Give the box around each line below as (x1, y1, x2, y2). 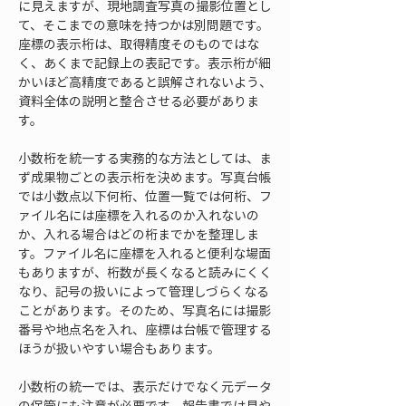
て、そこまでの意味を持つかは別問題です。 (18, 15, 269, 34)
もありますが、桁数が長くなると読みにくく (18, 263, 272, 281)
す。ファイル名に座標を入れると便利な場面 (18, 244, 271, 262)
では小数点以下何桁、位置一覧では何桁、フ (18, 187, 272, 205)
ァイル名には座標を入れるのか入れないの (18, 206, 259, 224)
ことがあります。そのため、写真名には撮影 (18, 301, 271, 319)
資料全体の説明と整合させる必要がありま (18, 92, 259, 110)
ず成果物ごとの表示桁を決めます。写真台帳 (18, 168, 271, 186)
